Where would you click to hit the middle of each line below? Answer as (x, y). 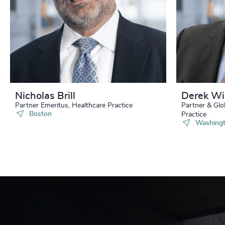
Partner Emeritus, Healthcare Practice (74, 106)
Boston (40, 114)
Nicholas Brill (45, 96)
